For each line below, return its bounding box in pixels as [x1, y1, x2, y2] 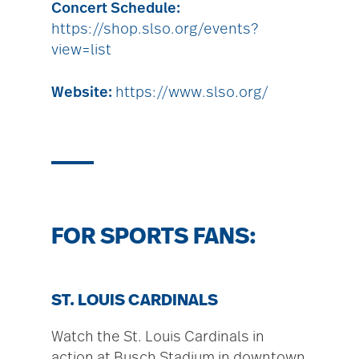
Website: [51, 85, 115, 100]
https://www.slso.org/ [115, 85, 268, 100]
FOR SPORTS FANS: [51, 225, 261, 248]
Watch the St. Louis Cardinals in [51, 330, 264, 345]
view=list [51, 42, 111, 58]
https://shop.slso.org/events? [51, 22, 258, 37]
